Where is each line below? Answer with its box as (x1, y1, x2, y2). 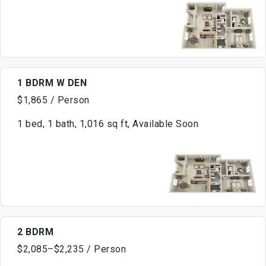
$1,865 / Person (17, 94, 90, 106)
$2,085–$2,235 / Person (17, 243, 126, 255)
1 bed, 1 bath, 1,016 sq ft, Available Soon (17, 118, 198, 130)
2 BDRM (17, 226, 53, 238)
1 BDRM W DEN (17, 77, 87, 89)
